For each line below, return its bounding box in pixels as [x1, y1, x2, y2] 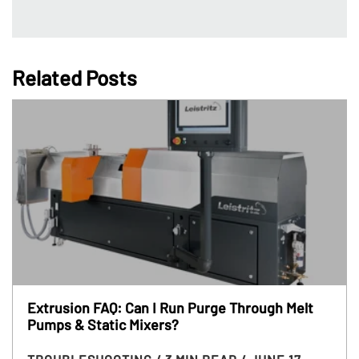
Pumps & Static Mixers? [26, 315, 179, 333]
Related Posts [12, 64, 137, 90]
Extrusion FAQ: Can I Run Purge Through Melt [26, 298, 313, 317]
